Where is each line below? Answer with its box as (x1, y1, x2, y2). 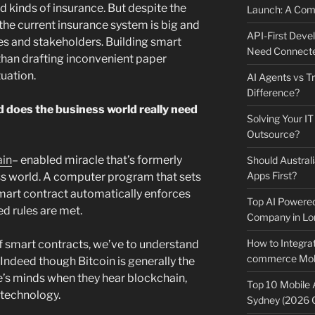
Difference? (246, 86, 300, 99)
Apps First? (246, 169, 297, 182)
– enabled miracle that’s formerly (12, 153, 182, 167)
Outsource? (246, 128, 300, 141)
